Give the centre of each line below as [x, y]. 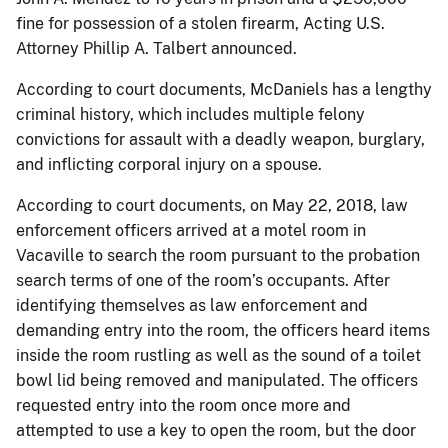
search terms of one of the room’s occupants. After [203, 280]
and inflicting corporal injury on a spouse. [169, 164]
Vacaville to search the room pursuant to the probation [218, 255]
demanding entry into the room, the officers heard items [223, 330]
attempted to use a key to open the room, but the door [216, 430]
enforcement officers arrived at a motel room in [191, 230]
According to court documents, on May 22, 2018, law [212, 205]
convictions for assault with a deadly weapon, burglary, [220, 139]
